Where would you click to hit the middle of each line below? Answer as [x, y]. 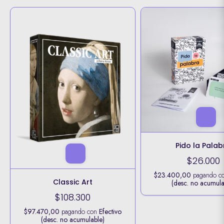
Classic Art [73, 182]
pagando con [79, 212]
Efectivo [110, 212]
